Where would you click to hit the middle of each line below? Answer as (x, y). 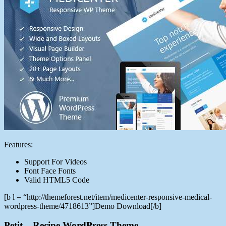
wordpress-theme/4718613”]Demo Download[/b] (83, 206)
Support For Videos (55, 161)
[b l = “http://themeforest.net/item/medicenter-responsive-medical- (108, 197)
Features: (18, 144)
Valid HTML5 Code (57, 180)
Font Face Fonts (50, 171)
